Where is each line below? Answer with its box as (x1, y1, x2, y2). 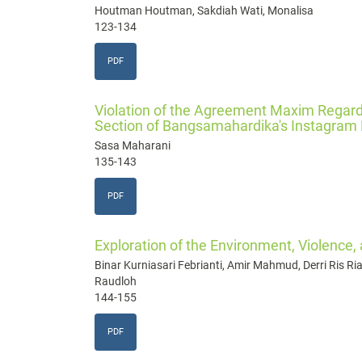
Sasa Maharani (95, 138, 170, 152)
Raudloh (95, 274, 137, 288)
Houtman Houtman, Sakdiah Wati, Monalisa (95, 3, 314, 17)
